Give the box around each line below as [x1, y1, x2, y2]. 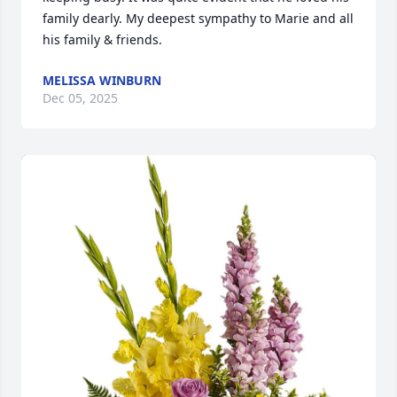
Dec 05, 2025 [43, 90, 118, 107]
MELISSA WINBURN [43, 72, 161, 90]
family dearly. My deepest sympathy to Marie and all [43, 10, 354, 27]
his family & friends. [43, 31, 162, 49]
